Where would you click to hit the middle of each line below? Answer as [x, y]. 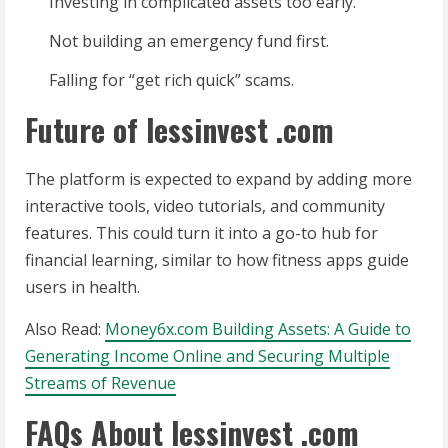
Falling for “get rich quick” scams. [171, 80]
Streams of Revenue [100, 383]
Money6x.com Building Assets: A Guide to [258, 329]
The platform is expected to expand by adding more [218, 179]
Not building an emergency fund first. [189, 41]
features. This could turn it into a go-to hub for [201, 233]
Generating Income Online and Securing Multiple [207, 356]
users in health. [82, 287]
